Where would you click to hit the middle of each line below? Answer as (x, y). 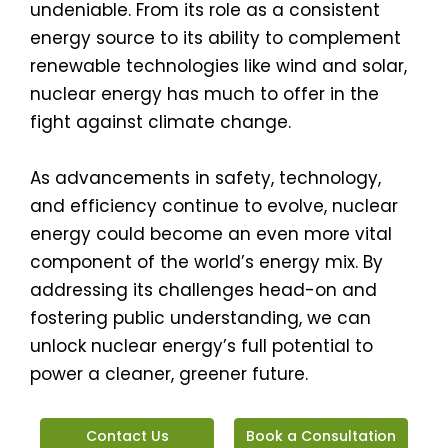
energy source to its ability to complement (215, 38)
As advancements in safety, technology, (205, 178)
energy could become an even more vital (211, 234)
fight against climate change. (160, 122)
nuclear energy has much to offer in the (204, 94)
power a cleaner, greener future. (169, 374)
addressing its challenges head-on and (203, 290)
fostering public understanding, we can (200, 318)
